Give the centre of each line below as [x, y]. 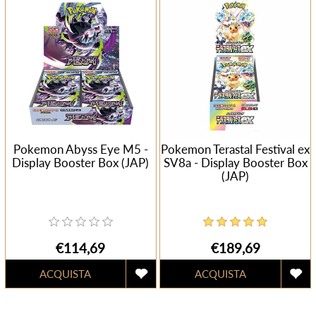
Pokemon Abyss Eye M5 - [80, 149]
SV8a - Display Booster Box [235, 162]
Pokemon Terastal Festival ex [236, 149]
